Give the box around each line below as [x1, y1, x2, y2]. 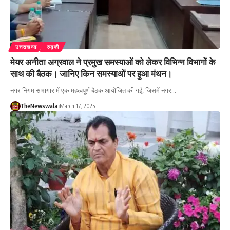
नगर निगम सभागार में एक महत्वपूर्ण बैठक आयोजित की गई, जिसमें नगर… [10, 86, 176, 95]
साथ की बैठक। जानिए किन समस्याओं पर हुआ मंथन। [10, 68, 172, 80]
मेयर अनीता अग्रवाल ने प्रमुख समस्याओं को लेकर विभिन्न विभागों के [10, 56, 216, 68]
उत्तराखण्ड [15, 44, 37, 50]
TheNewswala [20, 102, 57, 110]
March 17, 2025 [59, 102, 95, 110]
